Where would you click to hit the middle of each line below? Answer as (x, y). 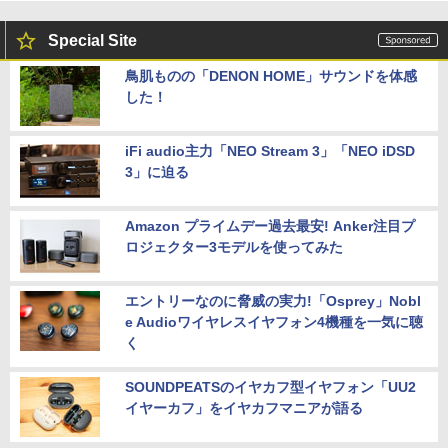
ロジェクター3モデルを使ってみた (234, 246)
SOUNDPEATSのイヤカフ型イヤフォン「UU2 (270, 386)
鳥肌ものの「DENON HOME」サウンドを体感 (271, 75)
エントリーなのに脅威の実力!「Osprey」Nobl (273, 300)
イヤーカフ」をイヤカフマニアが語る (244, 407)
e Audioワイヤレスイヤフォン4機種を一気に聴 (274, 321)
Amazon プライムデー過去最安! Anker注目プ (270, 225)
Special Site (92, 40)
